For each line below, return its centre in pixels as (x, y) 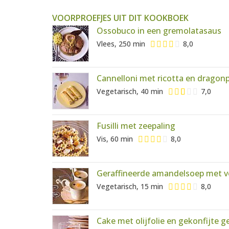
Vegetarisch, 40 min (130, 91)
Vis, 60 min (115, 139)
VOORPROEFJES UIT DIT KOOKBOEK (120, 18)
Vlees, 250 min (121, 43)
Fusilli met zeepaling (136, 126)
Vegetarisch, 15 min (130, 186)
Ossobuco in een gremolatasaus (159, 31)
